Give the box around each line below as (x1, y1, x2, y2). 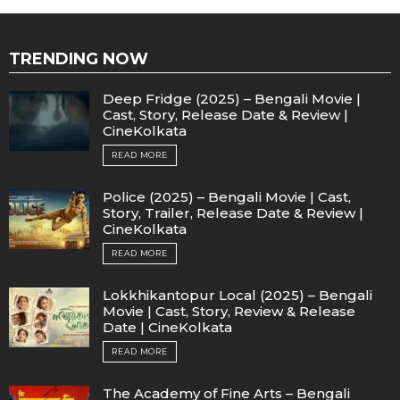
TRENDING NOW (9, 48, 148, 69)
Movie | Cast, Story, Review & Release (103, 302, 355, 320)
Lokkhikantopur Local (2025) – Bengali (103, 286, 372, 304)
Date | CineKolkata (103, 318, 232, 336)
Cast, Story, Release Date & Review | (103, 105, 348, 123)
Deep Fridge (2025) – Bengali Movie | (103, 89, 361, 107)
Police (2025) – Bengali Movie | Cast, (103, 187, 351, 205)
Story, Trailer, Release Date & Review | (103, 204, 363, 221)
